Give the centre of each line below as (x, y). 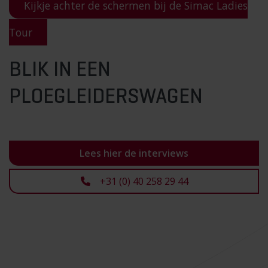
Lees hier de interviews (134, 153)
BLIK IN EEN (60, 70)
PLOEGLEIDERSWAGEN (106, 97)
